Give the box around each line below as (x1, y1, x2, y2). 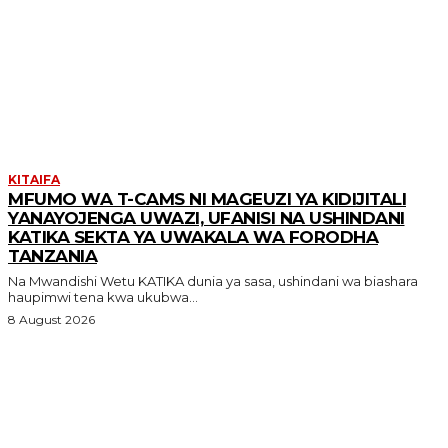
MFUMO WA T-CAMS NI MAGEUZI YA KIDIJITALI (8, 188, 406, 209)
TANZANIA (8, 245, 97, 266)
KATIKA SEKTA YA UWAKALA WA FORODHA (8, 226, 378, 247)
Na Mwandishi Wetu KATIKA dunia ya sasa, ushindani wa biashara (8, 272, 138, 289)
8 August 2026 (8, 311, 95, 327)
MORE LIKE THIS (19, 58, 231, 100)
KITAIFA (8, 171, 60, 187)
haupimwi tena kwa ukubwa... (8, 288, 198, 305)
